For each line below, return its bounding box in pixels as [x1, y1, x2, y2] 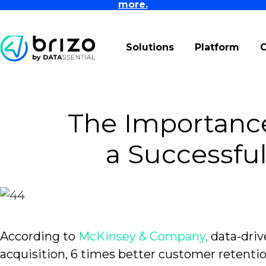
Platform [195, 42, 239, 53]
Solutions [126, 42, 174, 53]
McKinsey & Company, [78, 229, 208, 243]
